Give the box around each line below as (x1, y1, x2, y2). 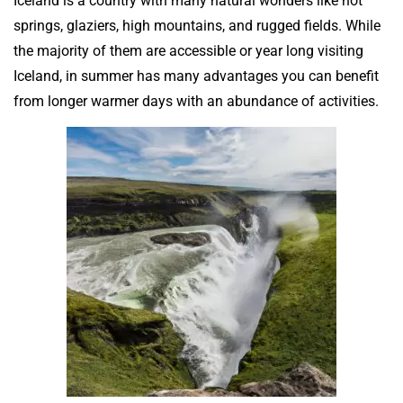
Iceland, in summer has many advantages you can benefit (13, 67, 379, 85)
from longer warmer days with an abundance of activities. (13, 92, 379, 110)
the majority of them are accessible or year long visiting (13, 41, 363, 59)
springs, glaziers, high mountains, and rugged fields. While (13, 16, 381, 34)
